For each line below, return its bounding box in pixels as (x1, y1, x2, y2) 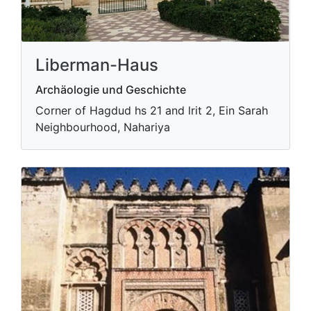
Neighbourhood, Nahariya (35, 119, 170, 134)
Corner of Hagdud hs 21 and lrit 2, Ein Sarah (35, 103, 268, 117)
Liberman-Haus (35, 54, 158, 75)
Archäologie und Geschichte (35, 82, 186, 96)
